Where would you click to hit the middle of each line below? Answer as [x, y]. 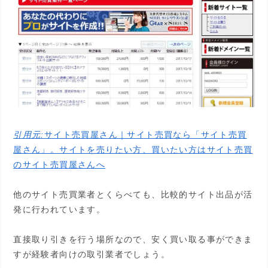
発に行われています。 [60, 210]
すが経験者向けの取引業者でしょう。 [92, 255]
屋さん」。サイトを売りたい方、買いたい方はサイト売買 [133, 150]
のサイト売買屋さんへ [60, 165]
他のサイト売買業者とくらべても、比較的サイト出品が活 [133, 195]
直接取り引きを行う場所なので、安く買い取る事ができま [133, 240]
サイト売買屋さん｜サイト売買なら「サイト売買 [145, 135]
